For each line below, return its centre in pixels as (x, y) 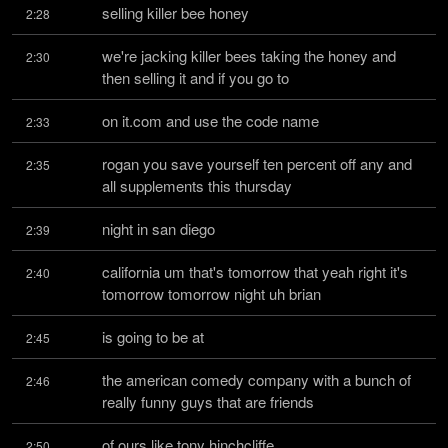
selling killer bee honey (175, 12)
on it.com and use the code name (210, 120)
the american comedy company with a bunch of (256, 379)
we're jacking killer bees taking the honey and (249, 55)
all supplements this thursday (197, 185)
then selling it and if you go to (195, 77)
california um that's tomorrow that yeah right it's (255, 271)
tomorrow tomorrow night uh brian (211, 293)
